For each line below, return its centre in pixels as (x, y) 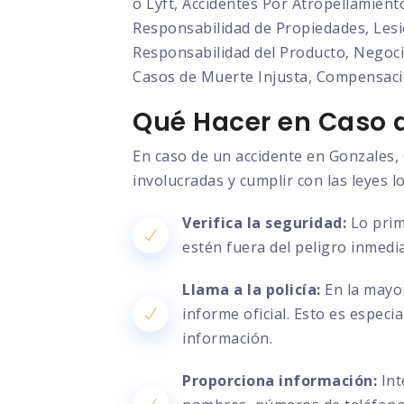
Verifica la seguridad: (264, 222)
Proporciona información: (280, 380)
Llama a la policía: (252, 289)
